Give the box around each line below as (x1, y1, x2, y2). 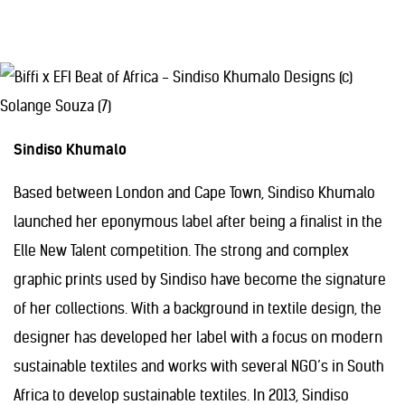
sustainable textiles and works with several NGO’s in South (14, 357, 384, 375)
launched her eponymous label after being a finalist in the (14, 212, 382, 231)
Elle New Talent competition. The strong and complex (14, 241, 349, 259)
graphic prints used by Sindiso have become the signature (14, 270, 386, 288)
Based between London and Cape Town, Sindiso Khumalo (14, 184, 375, 202)
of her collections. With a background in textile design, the (14, 299, 381, 317)
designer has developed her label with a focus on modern (14, 328, 382, 346)
